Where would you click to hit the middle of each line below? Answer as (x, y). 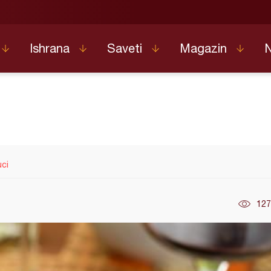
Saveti (125, 48)
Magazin (203, 48)
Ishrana (50, 48)
